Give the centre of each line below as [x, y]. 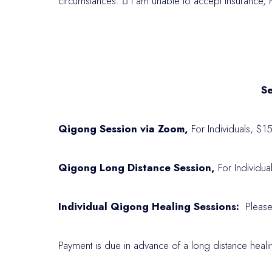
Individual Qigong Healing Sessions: [149, 206]
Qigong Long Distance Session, [138, 168]
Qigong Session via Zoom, [123, 129]
